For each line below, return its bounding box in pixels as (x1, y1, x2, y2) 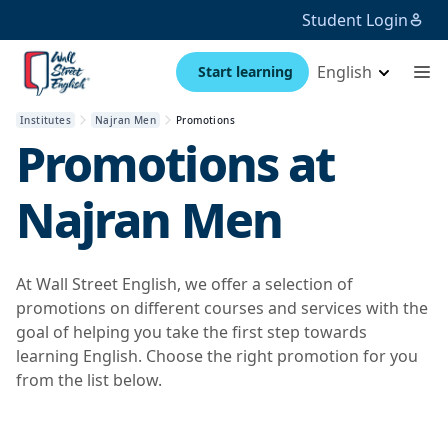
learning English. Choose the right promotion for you (16, 345, 418, 367)
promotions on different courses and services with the (16, 297, 428, 319)
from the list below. (16, 369, 162, 391)
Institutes (20, 113, 71, 127)
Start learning (197, 62, 293, 81)
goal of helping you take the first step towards (16, 321, 367, 343)
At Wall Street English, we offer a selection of (16, 273, 353, 295)
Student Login (302, 9, 408, 31)
